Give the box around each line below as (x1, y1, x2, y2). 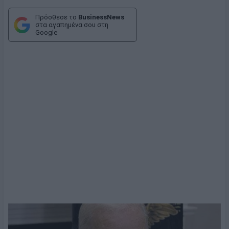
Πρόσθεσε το (35, 13, 78, 21)
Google (35, 29, 57, 37)
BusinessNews (78, 13, 124, 21)
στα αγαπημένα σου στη (35, 21, 108, 29)
